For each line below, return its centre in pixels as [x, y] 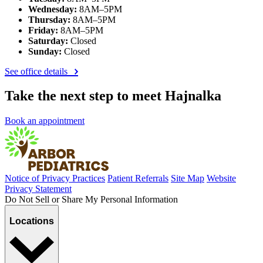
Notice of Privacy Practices [55, 178]
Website [221, 178]
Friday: [43, 30]
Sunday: [45, 51]
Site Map [188, 178]
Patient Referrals [138, 178]
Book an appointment [45, 121]
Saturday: [48, 41]
